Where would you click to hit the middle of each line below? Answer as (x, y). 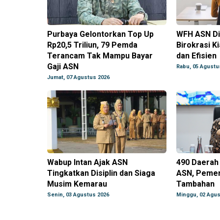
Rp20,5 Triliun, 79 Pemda (92, 45)
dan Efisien (196, 56)
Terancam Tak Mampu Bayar (100, 56)
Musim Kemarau (77, 184)
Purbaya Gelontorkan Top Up (100, 34)
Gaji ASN (63, 67)
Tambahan (195, 184)
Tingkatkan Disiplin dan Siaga (101, 173)
